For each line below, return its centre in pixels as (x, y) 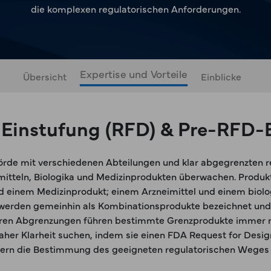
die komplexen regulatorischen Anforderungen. (135, 8)
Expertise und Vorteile (133, 73)
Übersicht (44, 76)
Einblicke (221, 76)
